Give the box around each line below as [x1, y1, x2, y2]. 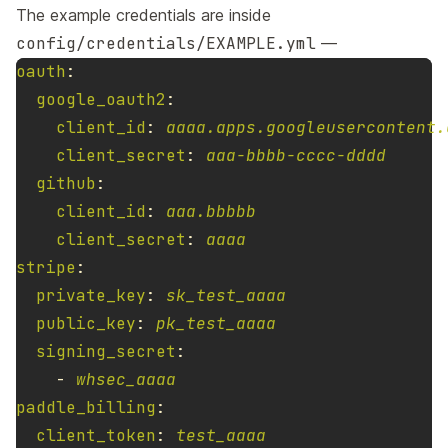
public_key [36, 313, 136, 335]
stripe [16, 257, 76, 279]
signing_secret [36, 341, 176, 363]
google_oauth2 [36, 89, 166, 111]
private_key [36, 285, 146, 307]
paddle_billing [16, 397, 156, 419]
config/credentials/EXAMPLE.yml [16, 33, 316, 55]
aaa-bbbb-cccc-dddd [206, 145, 386, 167]
